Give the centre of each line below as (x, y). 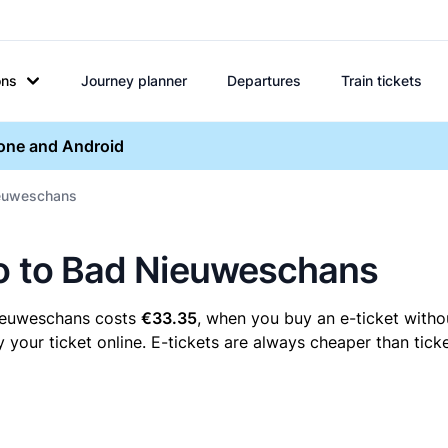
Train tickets (381, 80)
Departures (264, 80)
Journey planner (134, 80)
